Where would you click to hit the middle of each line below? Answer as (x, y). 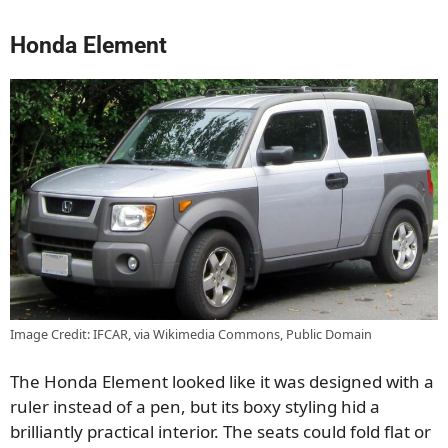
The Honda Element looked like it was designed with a (222, 382)
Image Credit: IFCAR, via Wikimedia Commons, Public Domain (191, 333)
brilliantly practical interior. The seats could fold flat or (220, 432)
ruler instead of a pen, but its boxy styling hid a (195, 407)
